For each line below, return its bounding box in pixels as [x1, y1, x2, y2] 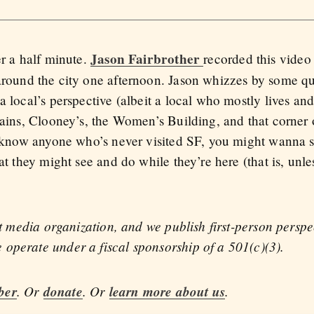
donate [43, 282, 83, 301]
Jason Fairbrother [90, 49, 204, 69]
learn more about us [109, 282, 226, 301]
